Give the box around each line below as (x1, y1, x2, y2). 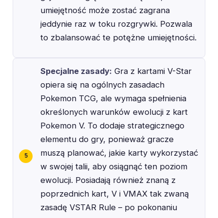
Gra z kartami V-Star (112, 66, 192, 76)
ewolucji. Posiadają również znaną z (40, 175, 176, 185)
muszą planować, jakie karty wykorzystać (40, 147, 198, 158)
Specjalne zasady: (40, 66, 112, 76)
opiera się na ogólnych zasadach (40, 79, 164, 90)
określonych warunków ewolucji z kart (40, 107, 188, 117)
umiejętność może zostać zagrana (40, 5, 170, 15)
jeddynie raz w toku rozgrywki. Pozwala (40, 18, 192, 29)
